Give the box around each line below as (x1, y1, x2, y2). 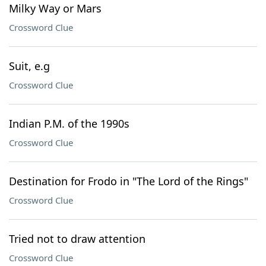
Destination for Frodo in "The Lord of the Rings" (9, 174, 248, 188)
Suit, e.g (9, 59, 50, 73)
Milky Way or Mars (9, 1, 102, 15)
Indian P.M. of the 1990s (9, 116, 129, 131)
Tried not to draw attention (9, 232, 145, 246)
